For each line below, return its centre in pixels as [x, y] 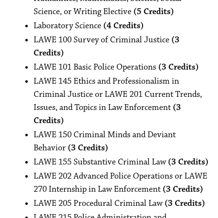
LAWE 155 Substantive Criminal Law [101, 162]
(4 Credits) [124, 26]
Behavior [51, 148]
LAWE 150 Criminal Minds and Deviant [105, 135]
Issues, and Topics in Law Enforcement [103, 108]
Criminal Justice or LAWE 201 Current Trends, [118, 94]
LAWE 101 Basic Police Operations [96, 67]
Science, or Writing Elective [83, 12]
